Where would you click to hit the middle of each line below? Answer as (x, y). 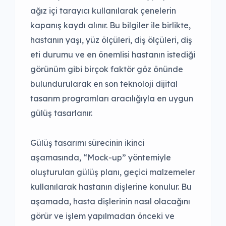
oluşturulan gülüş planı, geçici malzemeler (113, 172)
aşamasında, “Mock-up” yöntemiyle (101, 157)
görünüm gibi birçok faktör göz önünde (107, 69)
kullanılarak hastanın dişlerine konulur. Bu (111, 186)
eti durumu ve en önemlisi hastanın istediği (113, 54)
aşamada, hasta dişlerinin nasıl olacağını (110, 201)
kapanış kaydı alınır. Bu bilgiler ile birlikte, (110, 25)
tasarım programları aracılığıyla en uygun (112, 98)
